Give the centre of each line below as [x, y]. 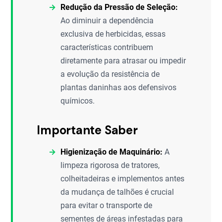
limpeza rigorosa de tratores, [110, 165]
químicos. [78, 101]
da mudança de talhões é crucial [117, 192]
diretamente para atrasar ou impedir [123, 61]
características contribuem [107, 47]
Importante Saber [87, 130]
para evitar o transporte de [107, 205]
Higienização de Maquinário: [112, 152]
